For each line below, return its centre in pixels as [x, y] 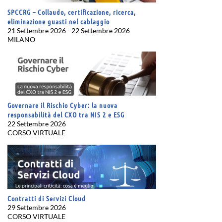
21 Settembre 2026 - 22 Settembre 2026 [69, 31]
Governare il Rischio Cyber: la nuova [62, 105]
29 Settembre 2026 [37, 208]
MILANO [21, 40]
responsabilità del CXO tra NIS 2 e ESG [66, 115]
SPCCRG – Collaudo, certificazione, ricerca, [72, 12]
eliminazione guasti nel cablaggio [58, 22]
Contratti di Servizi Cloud [47, 198]
